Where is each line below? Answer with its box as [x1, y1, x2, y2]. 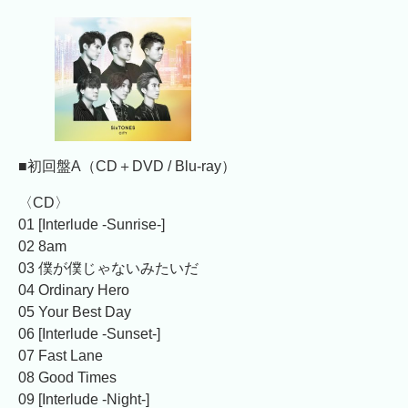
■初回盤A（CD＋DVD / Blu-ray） [18, 158, 236, 174]
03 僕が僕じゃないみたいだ [18, 260, 199, 276]
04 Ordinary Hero [18, 281, 129, 298]
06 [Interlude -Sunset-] [18, 325, 160, 342]
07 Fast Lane [18, 347, 103, 363]
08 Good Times [18, 369, 117, 385]
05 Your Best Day [18, 303, 131, 320]
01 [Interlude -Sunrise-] [18, 216, 165, 232]
